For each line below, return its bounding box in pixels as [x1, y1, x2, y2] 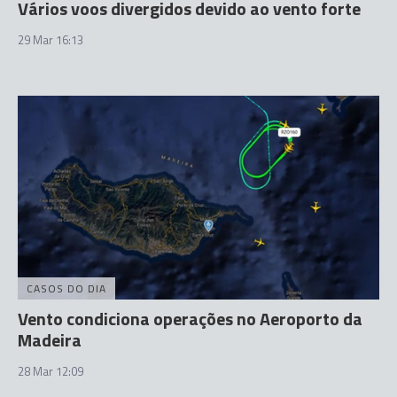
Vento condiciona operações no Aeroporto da [18, 304, 362, 332]
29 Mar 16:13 [18, 31, 83, 49]
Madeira [18, 325, 82, 354]
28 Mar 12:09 [18, 362, 83, 380]
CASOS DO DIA [27, 279, 106, 297]
